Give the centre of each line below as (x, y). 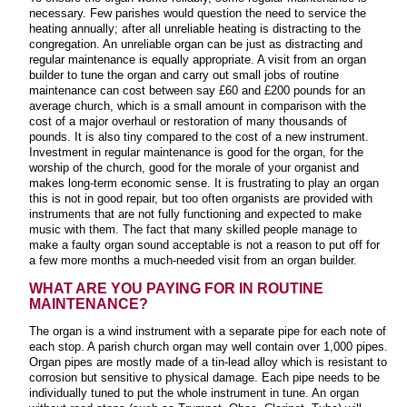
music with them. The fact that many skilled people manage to (193, 230)
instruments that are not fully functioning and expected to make (195, 214)
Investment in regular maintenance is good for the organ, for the (196, 153)
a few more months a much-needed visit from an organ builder (191, 261)
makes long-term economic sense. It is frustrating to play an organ (204, 184)
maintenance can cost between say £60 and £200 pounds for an (197, 91)
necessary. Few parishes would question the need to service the (198, 14)
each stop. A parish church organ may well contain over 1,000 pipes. (208, 346)
